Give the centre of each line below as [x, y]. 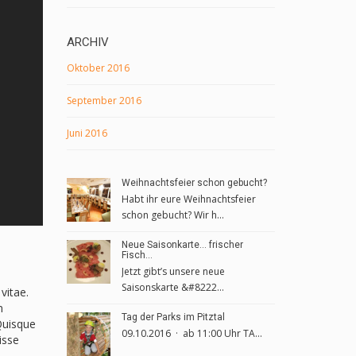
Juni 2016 [87, 133]
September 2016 [104, 101]
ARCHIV [87, 42]
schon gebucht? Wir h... [172, 215]
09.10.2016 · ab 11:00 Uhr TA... [192, 333]
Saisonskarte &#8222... [172, 287]
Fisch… [137, 255]
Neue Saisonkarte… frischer [182, 245]
